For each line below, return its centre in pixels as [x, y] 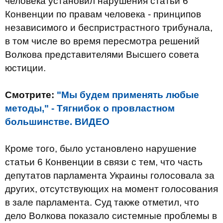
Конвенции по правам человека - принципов [103, 14]
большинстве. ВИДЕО [57, 122]
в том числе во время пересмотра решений [102, 41]
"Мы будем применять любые [128, 95]
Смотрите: [31, 95]
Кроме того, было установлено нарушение [101, 149]
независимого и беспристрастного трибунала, [109, 28]
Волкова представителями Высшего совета [102, 55]
